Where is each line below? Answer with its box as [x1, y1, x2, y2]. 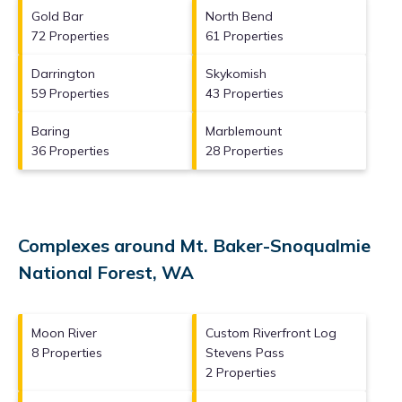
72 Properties [31, 27, 109, 44]
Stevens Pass [205, 344, 284, 361]
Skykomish [205, 65, 267, 82]
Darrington [31, 65, 95, 82]
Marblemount [205, 122, 282, 139]
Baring [31, 122, 70, 139]
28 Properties [205, 142, 284, 159]
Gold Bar [31, 7, 83, 24]
